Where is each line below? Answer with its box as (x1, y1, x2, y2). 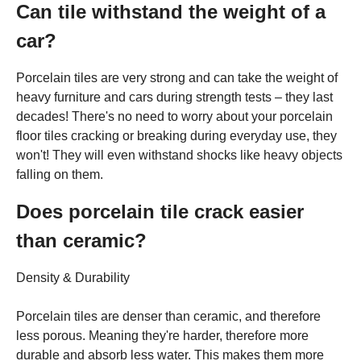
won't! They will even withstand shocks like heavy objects (16, 147, 342, 162)
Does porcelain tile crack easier (16, 200, 304, 222)
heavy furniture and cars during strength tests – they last (16, 89, 333, 104)
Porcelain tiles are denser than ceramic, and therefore (16, 309, 321, 323)
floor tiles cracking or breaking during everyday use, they (16, 128, 337, 143)
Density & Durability (16, 270, 130, 284)
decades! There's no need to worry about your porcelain (16, 109, 333, 123)
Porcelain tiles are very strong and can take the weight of (16, 70, 338, 85)
